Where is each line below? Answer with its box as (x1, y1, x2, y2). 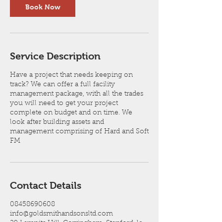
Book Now (25, 3, 60, 11)
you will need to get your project (10, 100, 118, 107)
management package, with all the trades (10, 91, 143, 98)
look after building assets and (10, 119, 104, 126)
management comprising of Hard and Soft (10, 128, 149, 135)
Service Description (10, 51, 101, 61)
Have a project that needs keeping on (10, 72, 133, 79)
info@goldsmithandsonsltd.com (10, 211, 113, 218)
